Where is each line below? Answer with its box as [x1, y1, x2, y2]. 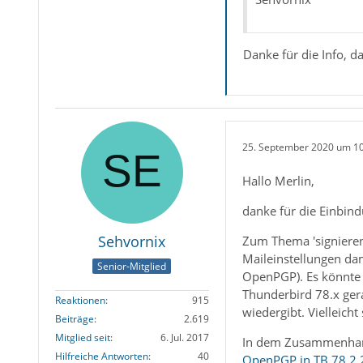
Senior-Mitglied [97, 258, 167, 273]
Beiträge [54, 311, 94, 326]
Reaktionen [54, 293, 105, 307]
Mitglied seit [54, 330, 110, 344]
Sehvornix [98, 232, 166, 252]
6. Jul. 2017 [160, 330, 209, 344]
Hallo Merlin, [241, 173, 314, 190]
